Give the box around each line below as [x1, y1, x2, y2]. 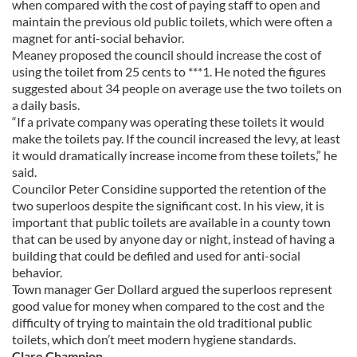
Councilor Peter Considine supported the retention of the [12, 181, 326, 196]
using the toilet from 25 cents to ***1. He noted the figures [12, 64, 326, 79]
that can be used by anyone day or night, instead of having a [12, 231, 335, 246]
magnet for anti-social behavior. [12, 30, 184, 45]
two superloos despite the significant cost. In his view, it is [12, 198, 324, 213]
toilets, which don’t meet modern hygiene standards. [12, 331, 296, 347]
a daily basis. [12, 97, 80, 112]
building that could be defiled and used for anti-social [12, 248, 300, 263]
